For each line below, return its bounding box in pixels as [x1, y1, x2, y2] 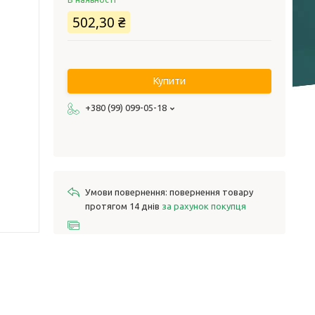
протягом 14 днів [85, 201, 162, 211]
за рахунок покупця [162, 201, 246, 211]
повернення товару [169, 187, 253, 197]
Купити [153, 75, 186, 86]
